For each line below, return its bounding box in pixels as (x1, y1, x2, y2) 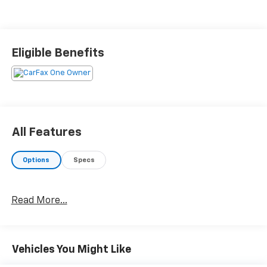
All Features (12, 126, 82, 139)
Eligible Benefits (11, 47, 104, 60)
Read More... (11, 196, 67, 206)
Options (23, 156, 50, 163)
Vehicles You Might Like (12, 244, 131, 256)
